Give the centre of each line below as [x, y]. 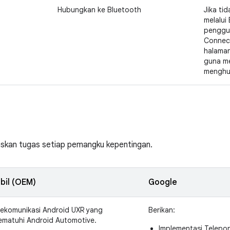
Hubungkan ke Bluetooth [99, 10]
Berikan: [162, 210]
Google [163, 182]
